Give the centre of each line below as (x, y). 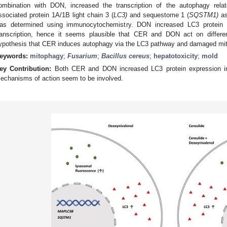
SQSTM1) (204, 15)
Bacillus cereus (125, 56)
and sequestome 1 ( (158, 15)
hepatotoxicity (176, 56)
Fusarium (82, 56)
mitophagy (47, 56)
